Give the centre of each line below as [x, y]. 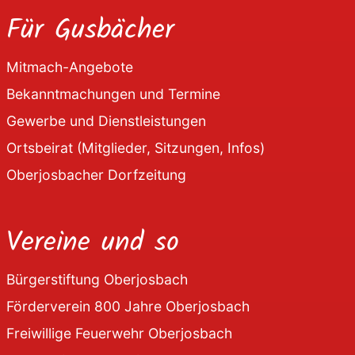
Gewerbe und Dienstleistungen [106, 120]
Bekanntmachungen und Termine [113, 94]
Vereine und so [93, 243]
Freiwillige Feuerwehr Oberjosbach [119, 333]
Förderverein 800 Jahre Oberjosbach [128, 306]
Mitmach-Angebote [70, 67]
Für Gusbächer [90, 31]
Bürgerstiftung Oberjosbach [97, 279]
